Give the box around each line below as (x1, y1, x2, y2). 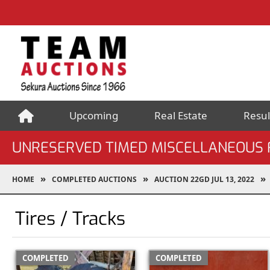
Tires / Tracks (15, 206, 125, 231)
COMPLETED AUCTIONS (52, 174, 137, 184)
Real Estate (154, 108, 207, 122)
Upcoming (69, 108, 118, 122)
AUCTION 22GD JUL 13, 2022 (154, 174, 254, 184)
